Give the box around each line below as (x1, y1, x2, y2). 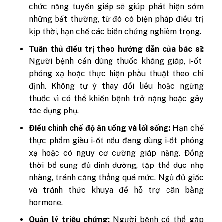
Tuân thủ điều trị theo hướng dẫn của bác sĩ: (29, 44, 204, 54)
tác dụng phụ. (29, 106, 79, 116)
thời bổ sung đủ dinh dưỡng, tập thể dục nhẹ (29, 160, 204, 170)
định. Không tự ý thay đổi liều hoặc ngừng (29, 81, 204, 91)
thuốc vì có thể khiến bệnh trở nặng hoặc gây (29, 94, 204, 104)
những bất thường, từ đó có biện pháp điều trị (29, 14, 204, 24)
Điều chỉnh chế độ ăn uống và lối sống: (29, 123, 173, 133)
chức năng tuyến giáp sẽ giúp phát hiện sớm (29, 2, 204, 12)
